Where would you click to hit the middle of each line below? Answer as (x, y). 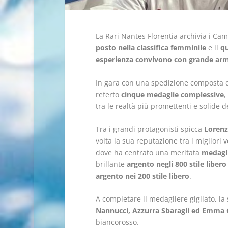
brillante (111, 164)
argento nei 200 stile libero (142, 176)
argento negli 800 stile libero (176, 164)
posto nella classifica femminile (151, 48)
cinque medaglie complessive (172, 94)
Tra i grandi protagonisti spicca (150, 129)
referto (108, 94)
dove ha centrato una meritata (148, 153)
